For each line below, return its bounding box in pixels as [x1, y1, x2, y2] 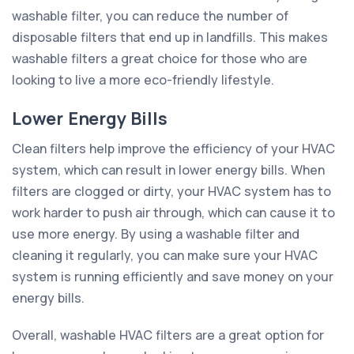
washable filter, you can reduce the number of [12, 7, 288, 24]
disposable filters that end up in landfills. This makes [12, 28, 328, 46]
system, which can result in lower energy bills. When [12, 161, 325, 179]
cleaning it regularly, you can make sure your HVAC [12, 247, 318, 264]
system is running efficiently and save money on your [12, 268, 333, 285]
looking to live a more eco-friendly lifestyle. [12, 71, 274, 88]
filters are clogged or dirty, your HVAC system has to [12, 183, 331, 200]
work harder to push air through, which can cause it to [12, 204, 335, 221]
